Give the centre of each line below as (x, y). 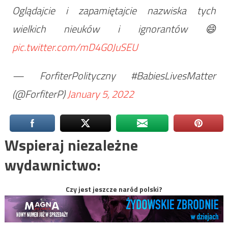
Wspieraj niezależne (71, 145)
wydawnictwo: (52, 165)
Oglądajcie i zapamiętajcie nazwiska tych (114, 10)
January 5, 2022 (100, 94)
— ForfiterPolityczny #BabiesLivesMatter (114, 75)
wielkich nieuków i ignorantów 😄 (114, 28)
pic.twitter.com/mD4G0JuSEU (75, 47)
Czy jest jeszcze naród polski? (114, 189)
